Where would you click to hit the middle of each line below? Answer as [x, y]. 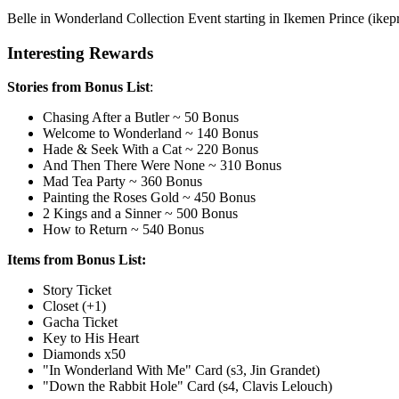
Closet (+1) [74, 306]
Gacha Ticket [80, 322]
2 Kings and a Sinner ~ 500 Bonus [140, 214]
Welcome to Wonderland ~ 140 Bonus [151, 134]
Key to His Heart [91, 338]
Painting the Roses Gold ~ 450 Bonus [149, 198]
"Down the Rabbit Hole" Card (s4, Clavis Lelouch [185, 387]
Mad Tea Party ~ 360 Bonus [122, 182]
